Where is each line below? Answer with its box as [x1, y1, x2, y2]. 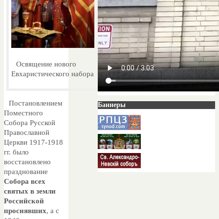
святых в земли [4, 187, 56, 195]
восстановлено [4, 157, 51, 166]
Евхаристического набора [11, 69, 94, 78]
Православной [4, 128, 49, 136]
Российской [4, 197, 44, 205]
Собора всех [4, 177, 45, 185]
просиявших [4, 206, 46, 215]
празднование [4, 167, 48, 175]
